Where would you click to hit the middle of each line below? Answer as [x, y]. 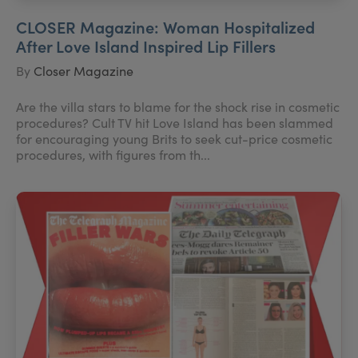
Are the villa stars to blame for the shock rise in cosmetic [178, 107]
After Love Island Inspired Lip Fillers [146, 46]
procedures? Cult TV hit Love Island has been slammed [175, 123]
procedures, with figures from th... [113, 155]
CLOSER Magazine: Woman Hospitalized [165, 26]
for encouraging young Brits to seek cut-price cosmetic [174, 139]
